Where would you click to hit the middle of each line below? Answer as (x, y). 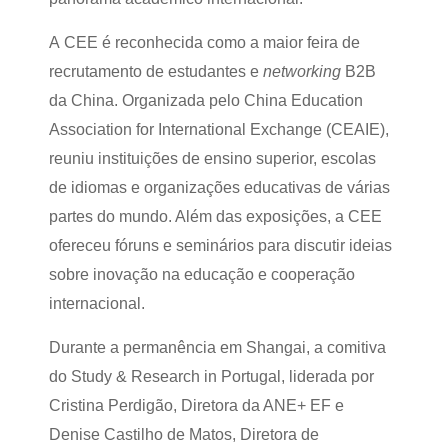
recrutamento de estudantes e (156, 71)
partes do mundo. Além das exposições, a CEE (215, 216)
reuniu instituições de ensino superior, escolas (212, 158)
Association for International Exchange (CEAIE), (219, 129)
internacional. (97, 303)
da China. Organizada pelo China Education (206, 100)
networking (302, 71)
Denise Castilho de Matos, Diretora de (184, 434)
